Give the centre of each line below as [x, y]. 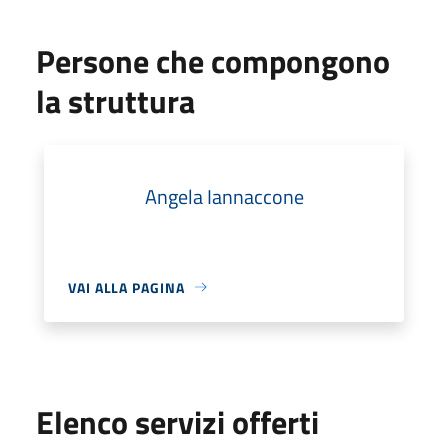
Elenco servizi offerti [177, 421]
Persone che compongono [213, 60]
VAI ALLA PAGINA [126, 287]
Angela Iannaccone [224, 196]
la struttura [115, 100]
